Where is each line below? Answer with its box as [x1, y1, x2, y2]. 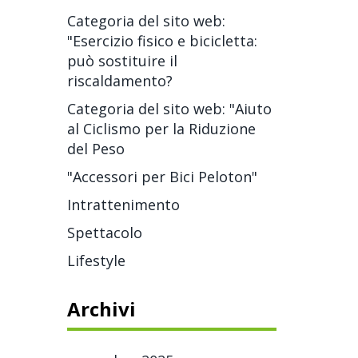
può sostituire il [66, 51, 177, 70]
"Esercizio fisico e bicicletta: [66, 31, 257, 50]
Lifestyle [66, 251, 125, 270]
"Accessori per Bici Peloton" [66, 167, 257, 186]
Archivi [66, 296, 136, 322]
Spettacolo [66, 223, 142, 242]
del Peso [66, 139, 125, 158]
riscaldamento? [66, 71, 173, 90]
